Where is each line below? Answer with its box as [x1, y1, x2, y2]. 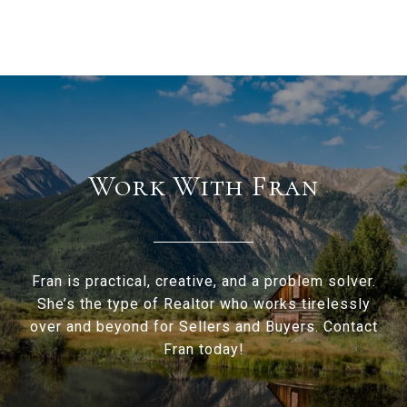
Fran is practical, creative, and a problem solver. [31, 273, 376, 291]
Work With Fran [88, 168, 319, 204]
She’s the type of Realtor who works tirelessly [36, 295, 371, 313]
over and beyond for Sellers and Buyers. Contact [29, 318, 378, 336]
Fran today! [163, 341, 244, 359]
